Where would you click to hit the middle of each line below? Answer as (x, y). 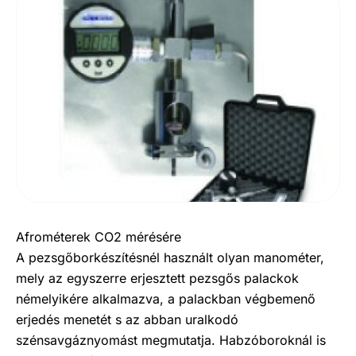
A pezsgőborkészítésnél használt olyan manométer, (170, 257)
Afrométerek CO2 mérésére (99, 236)
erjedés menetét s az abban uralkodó (127, 319)
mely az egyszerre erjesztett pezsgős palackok (157, 278)
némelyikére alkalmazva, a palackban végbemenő (166, 298)
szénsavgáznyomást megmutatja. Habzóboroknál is (171, 340)
